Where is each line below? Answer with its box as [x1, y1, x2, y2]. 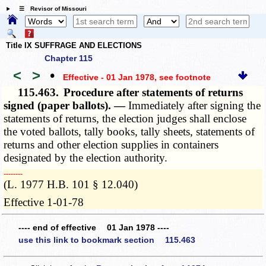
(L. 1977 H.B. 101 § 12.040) [4, 178, 138, 191]
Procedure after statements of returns [64, 86, 243, 99]
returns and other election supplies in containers [4, 138, 219, 151]
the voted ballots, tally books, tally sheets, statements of [4, 125, 255, 138]
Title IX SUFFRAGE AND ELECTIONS [6, 40, 142, 50]
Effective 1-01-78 [4, 196, 84, 209]
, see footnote [154, 72, 211, 82]
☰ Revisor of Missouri [12, 5, 87, 12]
